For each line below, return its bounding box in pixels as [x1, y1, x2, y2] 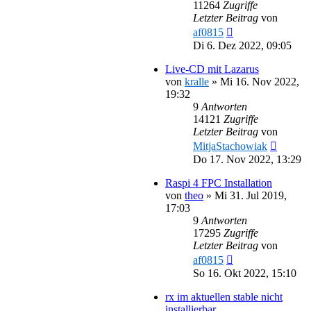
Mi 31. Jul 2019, [215, 189, 287, 201]
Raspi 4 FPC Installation [165, 176, 272, 189]
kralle [185, 75, 209, 87]
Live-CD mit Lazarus [165, 62, 259, 75]
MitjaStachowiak [193, 140, 267, 152]
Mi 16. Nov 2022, [220, 75, 299, 87]
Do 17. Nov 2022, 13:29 [193, 153, 301, 165]
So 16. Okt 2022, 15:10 [193, 267, 296, 279]
